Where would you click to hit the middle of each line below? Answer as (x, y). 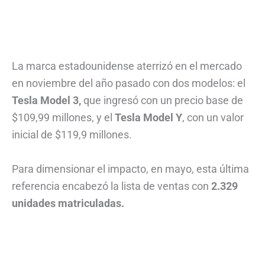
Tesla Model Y (148, 117)
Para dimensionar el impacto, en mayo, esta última (130, 169)
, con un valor (213, 117)
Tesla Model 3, (46, 100)
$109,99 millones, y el (63, 117)
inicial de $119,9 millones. (73, 134)
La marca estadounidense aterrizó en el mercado (127, 66)
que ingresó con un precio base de (162, 100)
